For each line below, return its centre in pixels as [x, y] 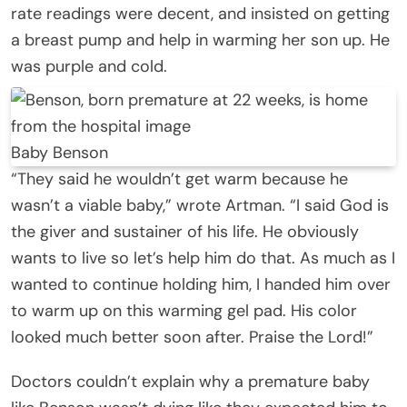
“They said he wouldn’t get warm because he [179, 179]
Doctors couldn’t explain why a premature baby [190, 381]
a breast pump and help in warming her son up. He [200, 40]
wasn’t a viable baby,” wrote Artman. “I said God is [200, 205]
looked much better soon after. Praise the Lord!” [192, 337]
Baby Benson [60, 152]
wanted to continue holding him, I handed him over [201, 284]
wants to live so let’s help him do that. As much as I [203, 258]
